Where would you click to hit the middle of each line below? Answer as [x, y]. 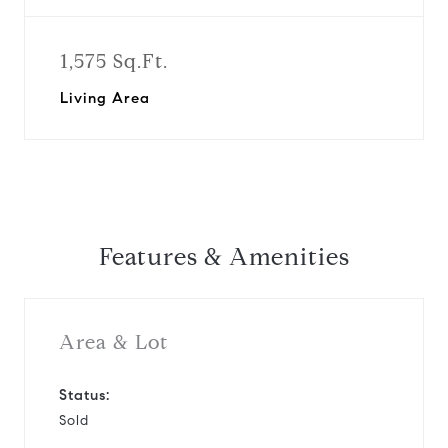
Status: [84, 394]
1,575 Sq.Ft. [114, 61]
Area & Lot [113, 342]
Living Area [105, 98]
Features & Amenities [224, 257]
